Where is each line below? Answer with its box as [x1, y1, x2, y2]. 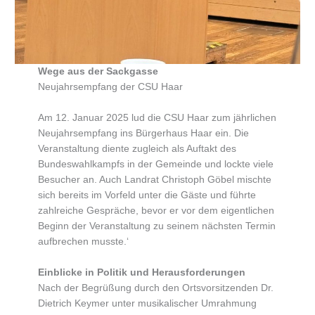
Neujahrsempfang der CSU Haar [37, 82, 183, 93]
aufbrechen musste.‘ [37, 236, 129, 247]
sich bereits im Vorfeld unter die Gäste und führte [37, 190, 256, 201]
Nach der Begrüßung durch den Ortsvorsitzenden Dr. [37, 283, 274, 294]
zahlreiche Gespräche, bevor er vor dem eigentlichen [37, 205, 274, 217]
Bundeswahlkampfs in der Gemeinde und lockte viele [37, 159, 274, 170]
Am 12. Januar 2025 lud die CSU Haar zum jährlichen [37, 112, 276, 124]
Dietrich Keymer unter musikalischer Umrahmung [37, 298, 257, 309]
